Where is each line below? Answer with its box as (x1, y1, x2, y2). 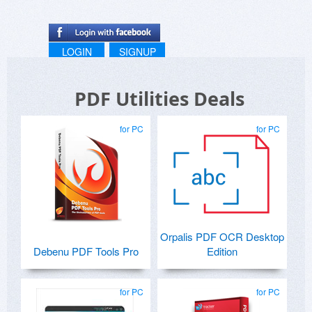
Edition (207, 244, 237, 259)
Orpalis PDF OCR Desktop (160, 229, 284, 244)
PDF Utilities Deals (75, 86, 244, 112)
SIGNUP (118, 45, 156, 59)
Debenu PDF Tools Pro (33, 244, 139, 259)
